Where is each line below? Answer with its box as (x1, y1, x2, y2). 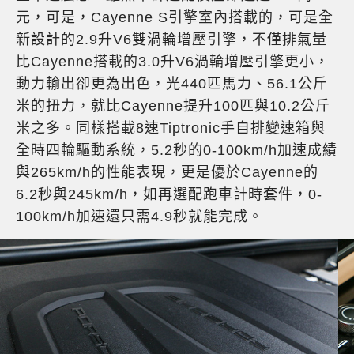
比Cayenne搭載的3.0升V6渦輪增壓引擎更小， (16, 53, 330, 70)
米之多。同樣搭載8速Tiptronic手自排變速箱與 (16, 119, 326, 136)
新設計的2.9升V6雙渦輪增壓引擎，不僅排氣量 (16, 31, 327, 47)
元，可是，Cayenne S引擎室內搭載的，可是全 (16, 9, 333, 25)
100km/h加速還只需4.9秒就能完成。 (16, 208, 263, 224)
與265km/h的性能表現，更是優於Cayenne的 (16, 164, 318, 180)
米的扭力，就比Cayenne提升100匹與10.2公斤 (16, 97, 330, 114)
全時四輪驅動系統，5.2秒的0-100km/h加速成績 (16, 141, 337, 158)
